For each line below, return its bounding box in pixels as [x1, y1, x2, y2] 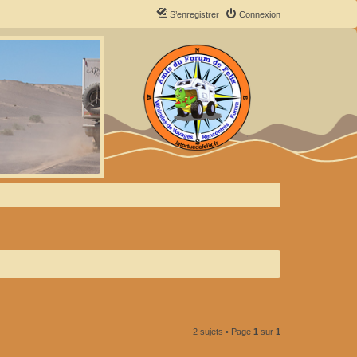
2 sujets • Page [193, 326, 253, 336]
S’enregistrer [170, 10, 219, 19]
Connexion [239, 10, 280, 19]
